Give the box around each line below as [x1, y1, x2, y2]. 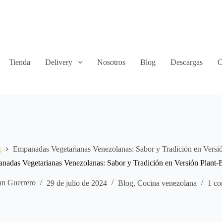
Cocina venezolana [137, 178, 197, 187]
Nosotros [97, 58, 125, 66]
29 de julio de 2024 [46, 178, 107, 187]
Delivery [45, 58, 73, 66]
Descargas [170, 58, 203, 66]
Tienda [9, 58, 31, 66]
